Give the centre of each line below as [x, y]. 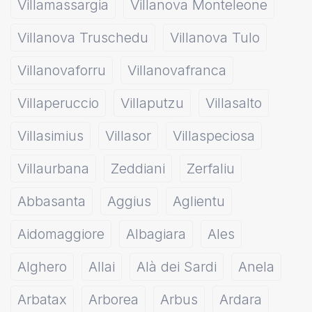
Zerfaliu [211, 169]
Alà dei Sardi [177, 267]
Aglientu [199, 201]
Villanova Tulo [215, 38]
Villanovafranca [177, 70]
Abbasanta [52, 201]
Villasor [128, 136]
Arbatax [42, 299]
